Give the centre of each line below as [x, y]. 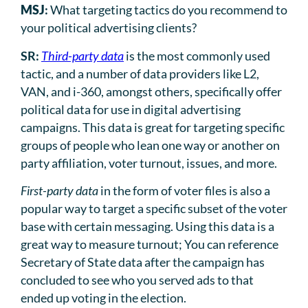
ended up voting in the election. [103, 297]
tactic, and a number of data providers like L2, [140, 73]
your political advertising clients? [109, 28]
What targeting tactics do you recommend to [169, 10]
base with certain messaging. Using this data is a [147, 226]
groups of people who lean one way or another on [150, 145]
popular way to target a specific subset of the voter [154, 208]
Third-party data [82, 55]
